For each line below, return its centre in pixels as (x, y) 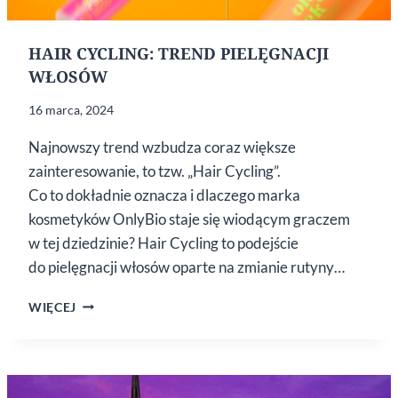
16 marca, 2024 (71, 109)
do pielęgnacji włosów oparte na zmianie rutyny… (187, 267)
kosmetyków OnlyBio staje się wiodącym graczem (189, 219)
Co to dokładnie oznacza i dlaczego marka (164, 195)
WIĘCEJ (53, 307)
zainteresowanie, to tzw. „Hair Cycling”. (155, 171)
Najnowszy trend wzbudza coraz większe (162, 147)
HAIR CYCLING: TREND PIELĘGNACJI (179, 53)
